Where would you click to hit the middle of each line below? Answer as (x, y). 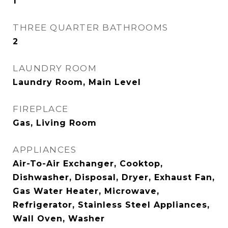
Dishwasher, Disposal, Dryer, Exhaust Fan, (114, 177)
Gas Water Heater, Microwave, (86, 191)
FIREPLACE (41, 109)
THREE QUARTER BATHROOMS (91, 27)
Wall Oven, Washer (59, 219)
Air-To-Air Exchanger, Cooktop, (88, 164)
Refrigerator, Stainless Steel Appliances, (111, 205)
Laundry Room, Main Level (77, 82)
